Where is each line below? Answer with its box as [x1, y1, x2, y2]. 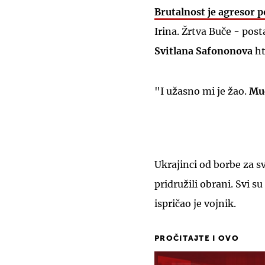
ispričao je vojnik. [154, 198, 236, 210]
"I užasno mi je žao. [154, 85, 249, 98]
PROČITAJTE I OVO [154, 235, 239, 243]
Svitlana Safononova [154, 45, 253, 57]
